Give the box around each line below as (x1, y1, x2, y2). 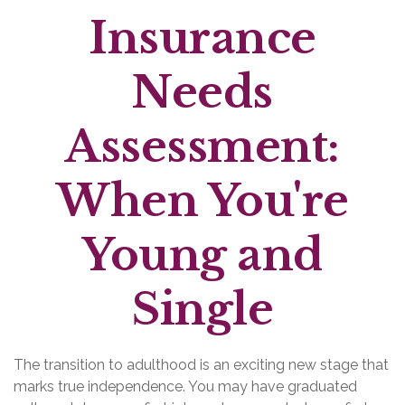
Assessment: (65, 119, 340, 174)
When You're (56, 174, 349, 228)
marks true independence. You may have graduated (14, 378, 357, 395)
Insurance (89, 11, 316, 65)
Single (132, 282, 273, 336)
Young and (82, 228, 323, 282)
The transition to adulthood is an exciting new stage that (14, 356, 389, 373)
